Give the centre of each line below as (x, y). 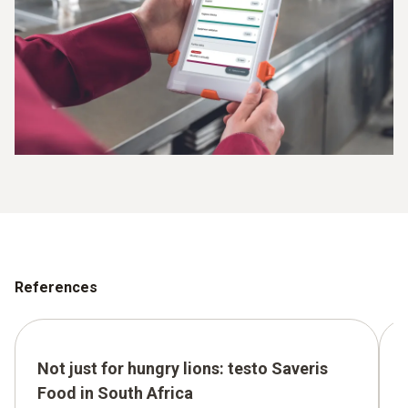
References (56, 287)
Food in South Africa (115, 393)
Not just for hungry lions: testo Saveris (183, 368)
